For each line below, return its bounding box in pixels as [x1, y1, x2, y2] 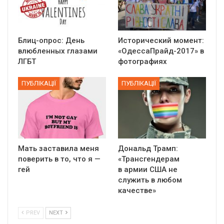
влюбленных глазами [18, 46, 97, 55]
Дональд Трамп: [118, 143, 178, 153]
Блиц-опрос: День [18, 35, 84, 45]
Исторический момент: [118, 35, 204, 45]
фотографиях [118, 56, 167, 66]
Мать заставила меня [18, 143, 99, 153]
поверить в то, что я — [18, 154, 100, 163]
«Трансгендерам [118, 154, 179, 163]
